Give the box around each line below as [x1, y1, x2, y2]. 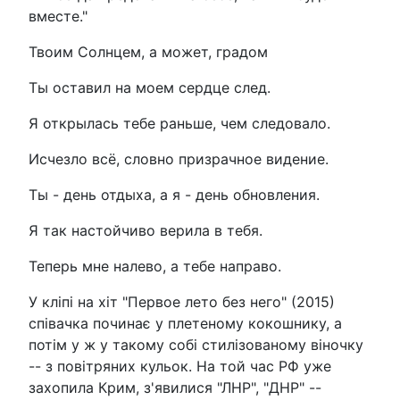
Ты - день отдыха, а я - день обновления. [29, 185, 320, 204]
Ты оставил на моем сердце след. [29, 78, 271, 96]
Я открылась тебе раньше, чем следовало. [29, 113, 330, 132]
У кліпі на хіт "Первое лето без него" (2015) [29, 292, 335, 311]
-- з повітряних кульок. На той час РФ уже [29, 356, 331, 375]
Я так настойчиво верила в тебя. [29, 221, 262, 239]
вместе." [29, 6, 87, 25]
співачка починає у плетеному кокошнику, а [29, 313, 342, 332]
